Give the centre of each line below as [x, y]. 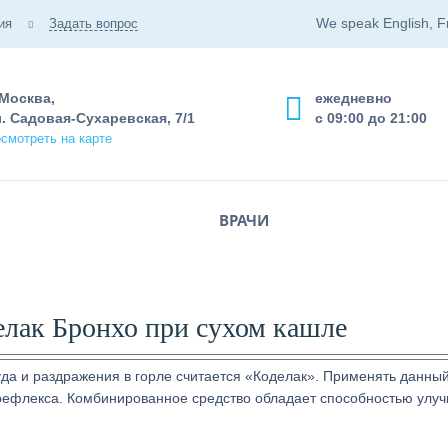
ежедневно [353, 98]
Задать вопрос [93, 23]
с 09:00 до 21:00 [371, 118]
